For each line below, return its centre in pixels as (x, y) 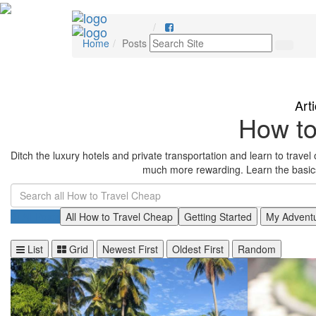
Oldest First (198, 249)
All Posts (39, 217)
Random (257, 249)
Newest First (130, 249)
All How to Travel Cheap (119, 217)
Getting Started (218, 217)
